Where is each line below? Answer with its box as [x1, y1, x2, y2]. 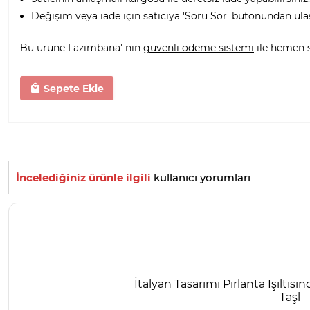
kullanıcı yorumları [151, 171, 250, 185]
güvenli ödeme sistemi [143, 41, 254, 54]
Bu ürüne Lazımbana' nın [20, 41, 143, 54]
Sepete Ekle [40, 82, 104, 95]
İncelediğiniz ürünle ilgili [16, 171, 151, 185]
